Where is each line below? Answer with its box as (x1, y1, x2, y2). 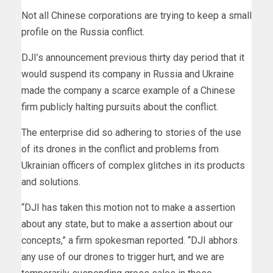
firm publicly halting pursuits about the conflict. (21, 101, 218, 113)
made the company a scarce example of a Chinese (21, 84, 235, 96)
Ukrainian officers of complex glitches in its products (21, 159, 245, 171)
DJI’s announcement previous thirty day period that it (21, 51, 244, 63)
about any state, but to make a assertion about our (21, 218, 233, 230)
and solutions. (21, 175, 80, 188)
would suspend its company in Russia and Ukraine (21, 68, 234, 80)
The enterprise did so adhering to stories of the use (21, 126, 241, 138)
